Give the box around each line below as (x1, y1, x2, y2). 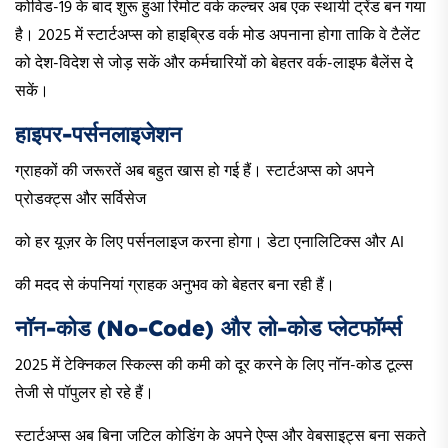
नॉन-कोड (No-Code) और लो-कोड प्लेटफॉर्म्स (15, 314, 402, 343)
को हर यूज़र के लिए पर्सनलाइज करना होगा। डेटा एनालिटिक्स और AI (15, 230, 404, 257)
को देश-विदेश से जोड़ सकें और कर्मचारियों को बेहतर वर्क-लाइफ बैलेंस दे (15, 51, 413, 78)
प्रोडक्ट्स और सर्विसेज (15, 187, 146, 214)
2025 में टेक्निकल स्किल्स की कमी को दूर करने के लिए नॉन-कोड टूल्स (15, 353, 413, 380)
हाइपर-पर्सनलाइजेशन (15, 120, 182, 149)
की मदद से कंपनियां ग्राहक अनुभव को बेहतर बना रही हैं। (15, 273, 335, 300)
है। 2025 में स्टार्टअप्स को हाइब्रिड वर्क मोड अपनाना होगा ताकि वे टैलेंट (15, 23, 420, 50)
